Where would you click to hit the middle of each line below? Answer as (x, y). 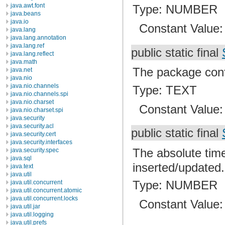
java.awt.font (28, 6)
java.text (22, 166)
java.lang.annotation (38, 38)
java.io (20, 22)
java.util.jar (25, 206)
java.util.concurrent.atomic (46, 190)
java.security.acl (32, 126)
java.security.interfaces (41, 142)
